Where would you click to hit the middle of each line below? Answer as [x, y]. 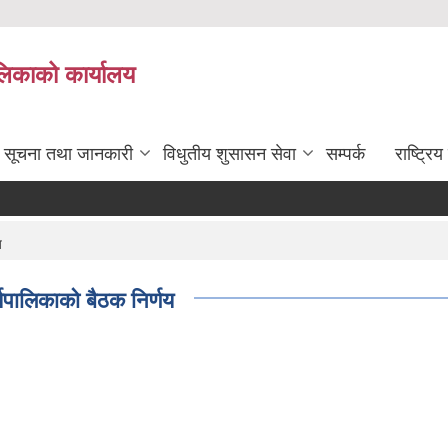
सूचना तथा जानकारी [68, 154]
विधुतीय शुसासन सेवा [229, 154]
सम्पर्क [345, 154]
